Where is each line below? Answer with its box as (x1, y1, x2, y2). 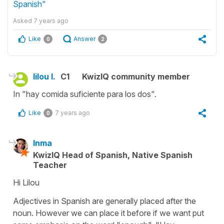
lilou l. (33, 71, 55, 81)
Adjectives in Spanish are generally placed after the (13, 195, 196, 206)
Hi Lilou (13, 177, 39, 187)
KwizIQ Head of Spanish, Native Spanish (33, 149, 192, 160)
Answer (73, 34, 95, 42)
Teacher (33, 159, 67, 170)
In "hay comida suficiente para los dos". (13, 88, 156, 99)
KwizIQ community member (82, 71, 190, 81)
